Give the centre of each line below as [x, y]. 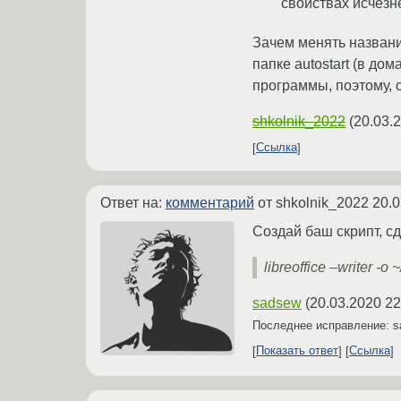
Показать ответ [297, 351]
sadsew [277, 303]
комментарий [210, 202]
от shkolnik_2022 [313, 202]
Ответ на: [133, 202]
